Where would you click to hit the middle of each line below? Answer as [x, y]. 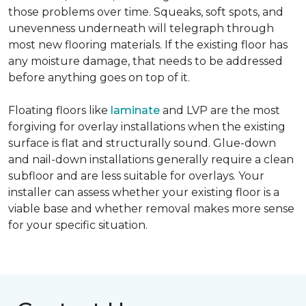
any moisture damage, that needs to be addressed [145, 61]
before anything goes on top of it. [99, 78]
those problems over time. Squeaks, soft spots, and [146, 12]
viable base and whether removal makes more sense [151, 209]
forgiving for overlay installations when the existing [147, 127]
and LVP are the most [220, 110]
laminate [135, 110]
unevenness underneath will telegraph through [141, 28]
